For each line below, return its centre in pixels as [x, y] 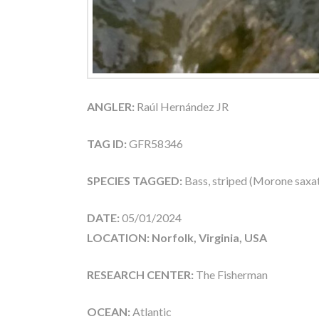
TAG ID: [107, 143]
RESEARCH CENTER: [140, 274]
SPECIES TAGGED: [136, 180]
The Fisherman [231, 274]
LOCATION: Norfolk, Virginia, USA [177, 237]
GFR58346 [155, 143]
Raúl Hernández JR [182, 106]
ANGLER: [111, 106]
